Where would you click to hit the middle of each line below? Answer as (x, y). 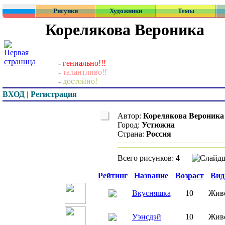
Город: (130, 125)
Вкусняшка (151, 193)
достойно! (80, 81)
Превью (79, 176)
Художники (126, 11)
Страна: (132, 134)
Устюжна (158, 125)
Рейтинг (113, 176)
